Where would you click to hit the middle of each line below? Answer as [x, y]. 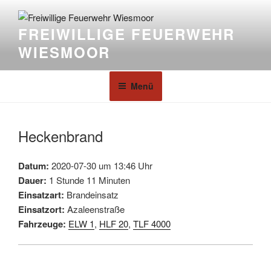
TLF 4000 [152, 223]
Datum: [34, 165]
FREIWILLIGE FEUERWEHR [127, 34]
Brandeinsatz [91, 194]
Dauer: [32, 180]
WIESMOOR [64, 52]
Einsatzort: [41, 209]
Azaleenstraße [95, 209]
